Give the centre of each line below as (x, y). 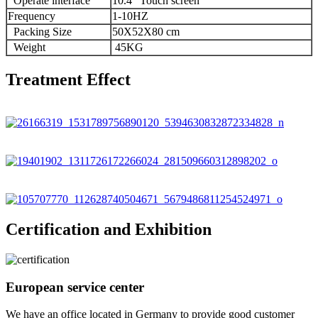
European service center (75, 287)
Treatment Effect (68, 80)
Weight (27, 48)
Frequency (32, 16)
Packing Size (40, 32)
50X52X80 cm (146, 32)
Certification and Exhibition (109, 229)
